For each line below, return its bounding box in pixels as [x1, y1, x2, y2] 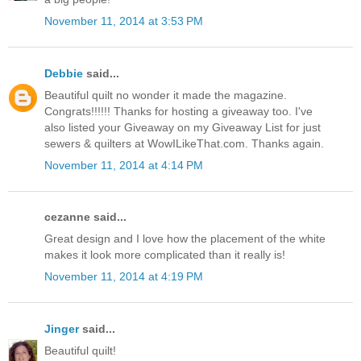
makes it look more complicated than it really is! [44, 248, 285, 262]
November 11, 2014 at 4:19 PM [44, 270, 203, 284]
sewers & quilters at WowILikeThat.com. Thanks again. [44, 136, 324, 150]
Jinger [44, 322, 79, 335]
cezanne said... [44, 210, 127, 224]
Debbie [44, 66, 83, 80]
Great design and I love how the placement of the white [44, 232, 326, 246]
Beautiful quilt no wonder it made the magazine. [44, 88, 287, 102]
